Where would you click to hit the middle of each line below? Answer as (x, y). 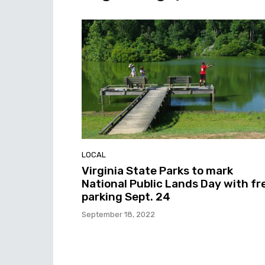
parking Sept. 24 (126, 196)
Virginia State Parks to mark (157, 170)
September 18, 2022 (118, 214)
